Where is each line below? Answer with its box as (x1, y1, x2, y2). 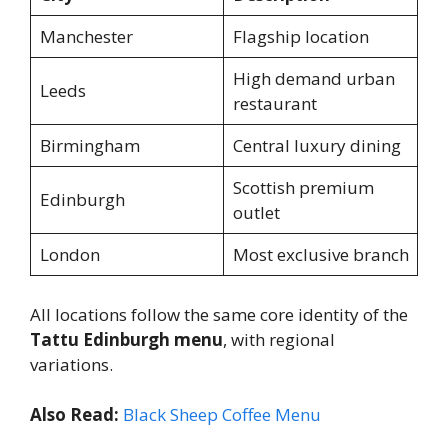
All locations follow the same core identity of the (30, 302, 408, 326)
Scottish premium (232, 176, 374, 200)
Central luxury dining (232, 134, 401, 158)
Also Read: (30, 403, 123, 427)
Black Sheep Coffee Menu (123, 403, 321, 427)
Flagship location (232, 25, 369, 49)
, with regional (223, 327, 335, 351)
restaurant (232, 92, 317, 116)
